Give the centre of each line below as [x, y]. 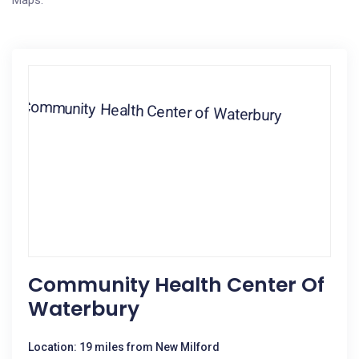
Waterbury [84, 309]
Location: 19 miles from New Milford [124, 347]
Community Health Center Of [176, 285]
